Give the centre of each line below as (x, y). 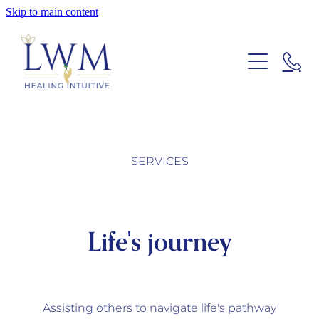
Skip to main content (52, 12)
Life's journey (159, 241)
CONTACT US (61, 193)
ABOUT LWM (61, 99)
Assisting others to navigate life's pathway (159, 308)
